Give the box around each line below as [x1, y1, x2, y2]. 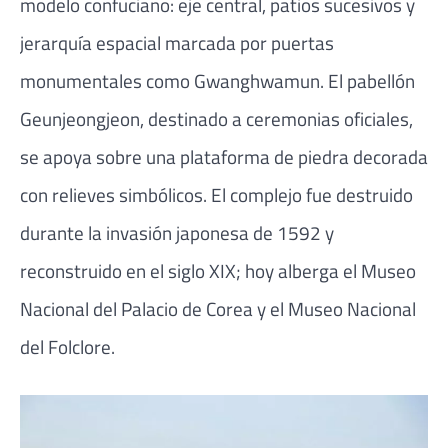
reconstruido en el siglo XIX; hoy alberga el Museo [20, 256, 416, 286]
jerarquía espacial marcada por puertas [20, 28, 334, 58]
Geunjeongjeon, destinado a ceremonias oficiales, [20, 104, 413, 134]
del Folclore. [20, 332, 115, 362]
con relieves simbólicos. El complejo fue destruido [20, 180, 413, 210]
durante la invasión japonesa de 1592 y [20, 218, 334, 248]
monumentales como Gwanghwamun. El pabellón [20, 66, 415, 96]
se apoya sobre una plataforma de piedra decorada [20, 142, 428, 172]
